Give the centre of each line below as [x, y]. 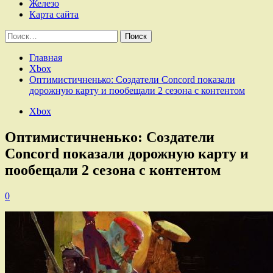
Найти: [19, 34]
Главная [46, 58]
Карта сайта [54, 14]
